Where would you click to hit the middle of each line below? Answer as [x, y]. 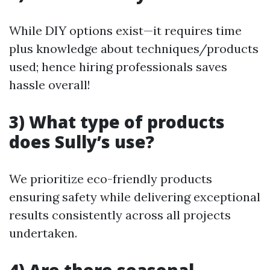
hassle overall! [50, 85]
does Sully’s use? [82, 142]
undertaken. [43, 233]
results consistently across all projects [120, 215]
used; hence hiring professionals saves [118, 67]
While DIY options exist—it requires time [125, 30]
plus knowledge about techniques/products [134, 49]
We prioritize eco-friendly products [111, 179]
